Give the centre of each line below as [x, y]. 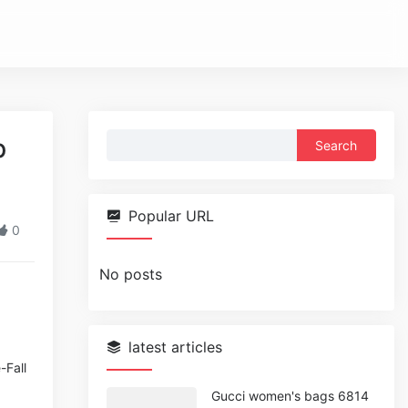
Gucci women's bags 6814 [290, 396]
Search [130, 139]
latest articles [176, 347]
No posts [131, 274]
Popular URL [172, 216]
